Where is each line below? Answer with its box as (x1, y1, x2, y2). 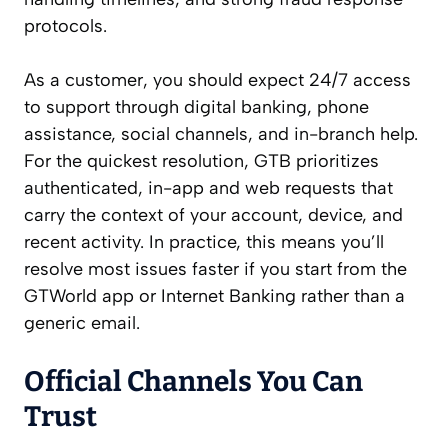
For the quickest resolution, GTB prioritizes (24, 150, 379, 173)
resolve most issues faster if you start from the (24, 258, 407, 281)
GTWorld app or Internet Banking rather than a (24, 285, 405, 308)
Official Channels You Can (24, 365, 363, 399)
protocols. (24, 15, 107, 38)
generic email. (24, 312, 140, 335)
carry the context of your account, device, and (24, 204, 403, 227)
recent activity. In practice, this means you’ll (24, 231, 384, 254)
